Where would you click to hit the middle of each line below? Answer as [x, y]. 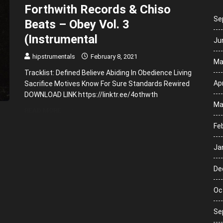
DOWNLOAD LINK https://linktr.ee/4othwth [91, 95]
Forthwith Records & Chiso [98, 10]
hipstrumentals [54, 57]
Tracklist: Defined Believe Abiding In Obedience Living [108, 73]
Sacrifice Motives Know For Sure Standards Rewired [107, 84]
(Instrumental [61, 40]
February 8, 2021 [113, 57]
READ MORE [43, 111]
